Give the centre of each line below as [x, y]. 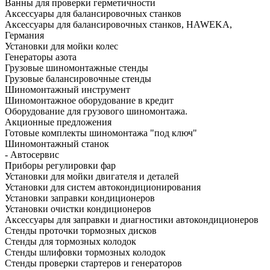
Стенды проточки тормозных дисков [81, 231]
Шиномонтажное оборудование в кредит [89, 100]
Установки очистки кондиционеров [78, 209]
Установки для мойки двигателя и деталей [92, 176]
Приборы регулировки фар [60, 165]
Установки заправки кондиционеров [80, 198]
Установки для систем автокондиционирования [103, 187]
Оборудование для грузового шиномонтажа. [96, 111]
